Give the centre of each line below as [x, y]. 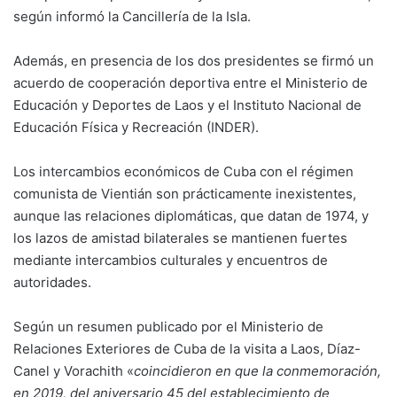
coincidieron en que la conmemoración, [257, 371]
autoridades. [52, 283]
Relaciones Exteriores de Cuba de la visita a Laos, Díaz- [187, 349]
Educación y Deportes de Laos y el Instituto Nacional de [187, 105]
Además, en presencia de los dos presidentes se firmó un [194, 61]
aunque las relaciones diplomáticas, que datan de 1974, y [191, 216]
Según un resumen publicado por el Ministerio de [168, 327]
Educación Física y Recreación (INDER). [136, 128]
